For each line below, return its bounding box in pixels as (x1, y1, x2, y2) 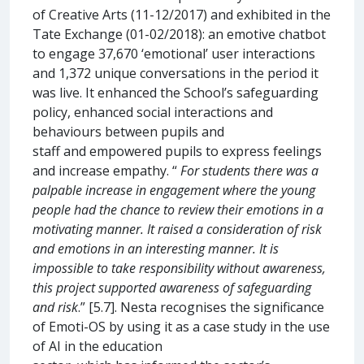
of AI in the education (32, 336, 162, 355)
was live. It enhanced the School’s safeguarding (32, 83, 318, 102)
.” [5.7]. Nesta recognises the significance (78, 297, 324, 316)
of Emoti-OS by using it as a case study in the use (32, 317, 330, 336)
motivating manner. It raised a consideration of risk (32, 219, 322, 238)
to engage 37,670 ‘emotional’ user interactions (32, 44, 315, 63)
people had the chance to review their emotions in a (32, 200, 323, 219)
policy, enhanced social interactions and (32, 102, 273, 121)
